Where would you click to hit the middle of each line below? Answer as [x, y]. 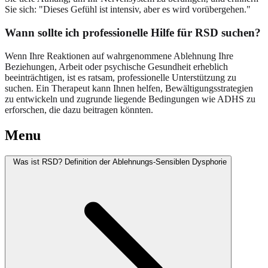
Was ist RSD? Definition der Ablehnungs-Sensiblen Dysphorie [120, 162]
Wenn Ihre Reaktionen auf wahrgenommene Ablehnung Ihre [119, 56]
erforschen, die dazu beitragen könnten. [79, 109]
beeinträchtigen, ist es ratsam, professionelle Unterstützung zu [121, 77]
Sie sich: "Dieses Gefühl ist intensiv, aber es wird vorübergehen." [128, 10]
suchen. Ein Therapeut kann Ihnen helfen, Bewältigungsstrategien [129, 88]
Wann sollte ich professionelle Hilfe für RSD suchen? [133, 33]
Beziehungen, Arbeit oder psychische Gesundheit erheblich [116, 66]
